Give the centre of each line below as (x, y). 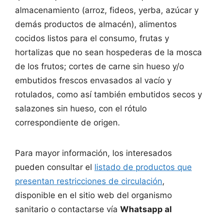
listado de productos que (143, 167)
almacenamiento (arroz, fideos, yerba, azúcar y (107, 10)
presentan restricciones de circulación (89, 181)
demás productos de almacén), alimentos (96, 24)
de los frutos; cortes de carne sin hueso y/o (100, 66)
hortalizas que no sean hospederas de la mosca (108, 52)
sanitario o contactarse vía (68, 209)
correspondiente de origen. (68, 122)
